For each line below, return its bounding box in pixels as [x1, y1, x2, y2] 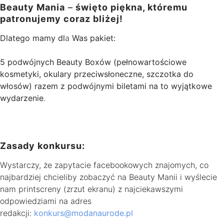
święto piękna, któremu [73, 1, 187, 12]
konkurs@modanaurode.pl [34, 207, 133, 218]
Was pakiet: [72, 32, 115, 43]
